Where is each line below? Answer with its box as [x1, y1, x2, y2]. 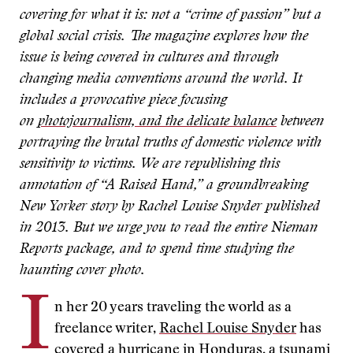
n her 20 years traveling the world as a [54, 301, 292, 315]
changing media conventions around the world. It [20, 72, 302, 87]
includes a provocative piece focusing [20, 94, 227, 108]
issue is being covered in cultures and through [20, 51, 279, 65]
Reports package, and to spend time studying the [20, 243, 294, 257]
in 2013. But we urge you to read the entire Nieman [20, 221, 318, 236]
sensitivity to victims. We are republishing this [20, 158, 280, 172]
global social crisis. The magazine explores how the [20, 30, 308, 44]
